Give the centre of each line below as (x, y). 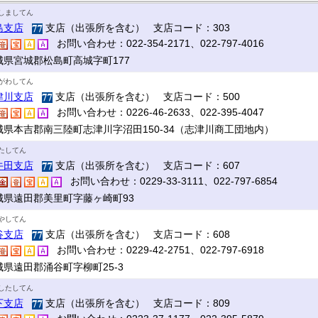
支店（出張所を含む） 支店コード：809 (136, 303)
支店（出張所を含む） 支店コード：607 (146, 165)
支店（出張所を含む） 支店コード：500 (146, 97)
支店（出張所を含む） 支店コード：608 (136, 234)
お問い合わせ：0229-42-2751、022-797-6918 (156, 250)
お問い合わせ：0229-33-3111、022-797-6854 (169, 181)
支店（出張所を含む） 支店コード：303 (136, 28)
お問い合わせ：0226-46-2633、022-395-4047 (156, 112)
